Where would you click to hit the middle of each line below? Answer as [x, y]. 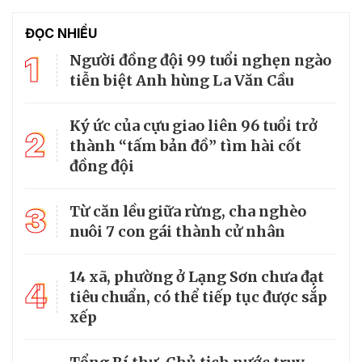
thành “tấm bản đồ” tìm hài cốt [185, 145]
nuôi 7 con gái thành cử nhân [177, 231]
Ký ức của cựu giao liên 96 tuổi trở [194, 125]
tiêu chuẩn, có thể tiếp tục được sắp [198, 297]
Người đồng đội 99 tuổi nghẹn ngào [200, 60]
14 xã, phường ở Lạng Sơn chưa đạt [197, 276]
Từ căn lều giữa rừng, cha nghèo [188, 211]
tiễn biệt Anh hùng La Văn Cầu [181, 80]
